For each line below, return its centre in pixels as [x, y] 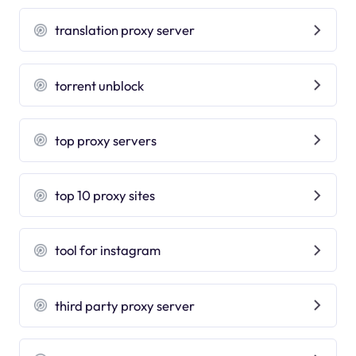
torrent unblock [100, 85]
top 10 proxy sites [105, 195]
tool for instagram [108, 250]
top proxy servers [106, 140]
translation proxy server [125, 30]
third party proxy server [125, 305]
